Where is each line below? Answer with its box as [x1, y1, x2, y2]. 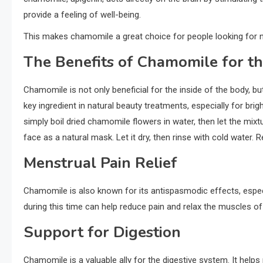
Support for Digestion [23, 222, 181, 243]
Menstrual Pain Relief [23, 153, 177, 174]
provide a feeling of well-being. [23, 9, 141, 21]
